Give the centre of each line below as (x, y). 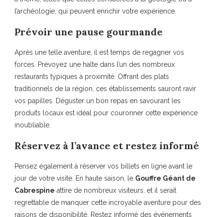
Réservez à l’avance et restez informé (107, 145)
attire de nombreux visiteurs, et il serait (116, 190)
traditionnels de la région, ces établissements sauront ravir (105, 88)
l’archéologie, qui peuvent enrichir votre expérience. (95, 11)
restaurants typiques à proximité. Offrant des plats (92, 76)
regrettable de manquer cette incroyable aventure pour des (108, 202)
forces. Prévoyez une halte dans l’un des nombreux (95, 64)
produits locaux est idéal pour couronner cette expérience (106, 113)
